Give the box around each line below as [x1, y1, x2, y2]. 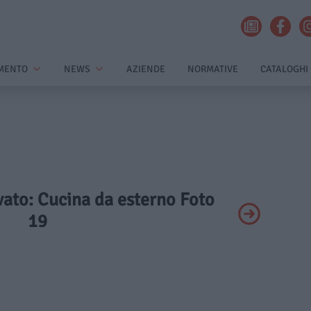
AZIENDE [126, 63, 165, 75]
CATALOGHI [260, 63, 308, 75]
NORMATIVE [187, 63, 238, 75]
